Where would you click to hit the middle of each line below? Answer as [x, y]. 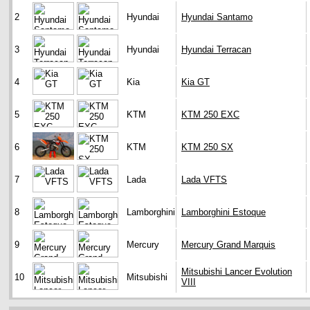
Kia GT [195, 82]
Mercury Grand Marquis [228, 245]
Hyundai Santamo [217, 17]
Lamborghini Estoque [224, 212]
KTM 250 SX [207, 147]
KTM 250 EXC [210, 115]
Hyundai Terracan [216, 50]
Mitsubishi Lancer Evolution [237, 272]
